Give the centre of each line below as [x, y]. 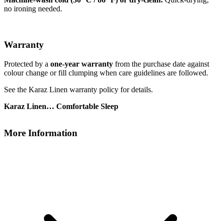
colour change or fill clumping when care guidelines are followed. [107, 73]
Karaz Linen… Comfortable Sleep [61, 106]
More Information [41, 133]
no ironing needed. [33, 9]
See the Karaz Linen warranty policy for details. [78, 89]
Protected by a [27, 64]
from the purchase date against [161, 64]
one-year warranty [82, 64]
